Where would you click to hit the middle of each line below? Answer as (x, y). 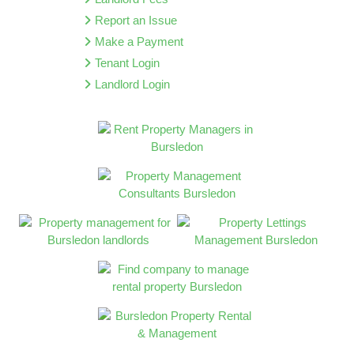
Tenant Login (127, 62)
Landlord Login (132, 84)
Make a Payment (139, 41)
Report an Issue (136, 20)
